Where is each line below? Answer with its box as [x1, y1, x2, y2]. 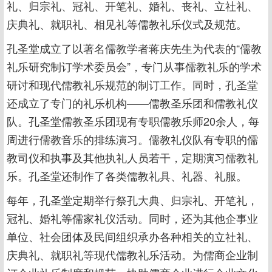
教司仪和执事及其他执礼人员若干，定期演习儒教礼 [7, 149, 258, 165]
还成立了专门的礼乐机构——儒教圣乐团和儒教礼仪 [7, 95, 258, 110]
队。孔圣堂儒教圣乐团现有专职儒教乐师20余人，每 [7, 113, 259, 129]
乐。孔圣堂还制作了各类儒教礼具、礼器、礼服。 [7, 168, 247, 183]
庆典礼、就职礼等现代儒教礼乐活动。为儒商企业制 [7, 246, 258, 262]
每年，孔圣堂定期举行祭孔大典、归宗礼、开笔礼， [7, 192, 258, 208]
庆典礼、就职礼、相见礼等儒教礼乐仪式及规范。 [7, 16, 247, 32]
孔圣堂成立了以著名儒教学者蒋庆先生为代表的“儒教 [7, 40, 262, 56]
